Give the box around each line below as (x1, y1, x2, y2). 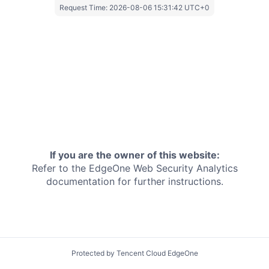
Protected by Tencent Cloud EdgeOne (71, 249, 198, 258)
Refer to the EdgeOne (31, 162, 130, 175)
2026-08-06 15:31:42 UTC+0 (109, 2, 210, 12)
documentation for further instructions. (46, 175, 223, 188)
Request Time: (59, 2, 109, 12)
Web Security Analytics (133, 162, 238, 175)
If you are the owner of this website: (49, 149, 220, 162)
